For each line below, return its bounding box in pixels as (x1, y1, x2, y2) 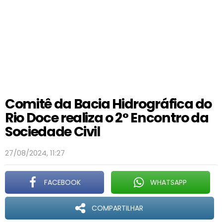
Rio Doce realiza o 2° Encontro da (5, 109, 209, 127)
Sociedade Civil (5, 122, 103, 141)
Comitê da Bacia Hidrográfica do (5, 95, 212, 113)
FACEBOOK (44, 177, 81, 187)
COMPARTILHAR (91, 203, 143, 213)
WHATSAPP (150, 177, 187, 187)
